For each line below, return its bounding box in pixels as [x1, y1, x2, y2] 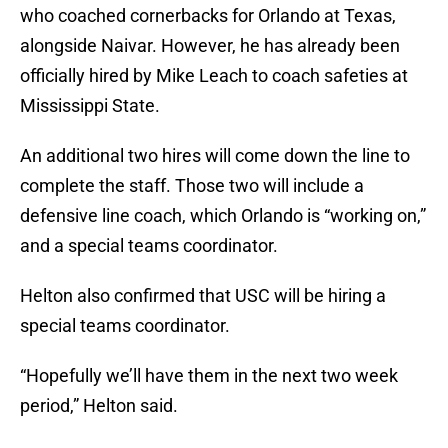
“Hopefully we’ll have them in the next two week [20, 365, 398, 387]
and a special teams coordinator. [20, 235, 278, 257]
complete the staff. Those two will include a [20, 175, 364, 197]
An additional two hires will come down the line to [20, 145, 410, 167]
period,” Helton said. [20, 395, 178, 417]
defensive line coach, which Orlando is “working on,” [20, 205, 426, 227]
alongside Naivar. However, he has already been [20, 35, 400, 57]
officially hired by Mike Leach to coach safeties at [20, 65, 408, 87]
